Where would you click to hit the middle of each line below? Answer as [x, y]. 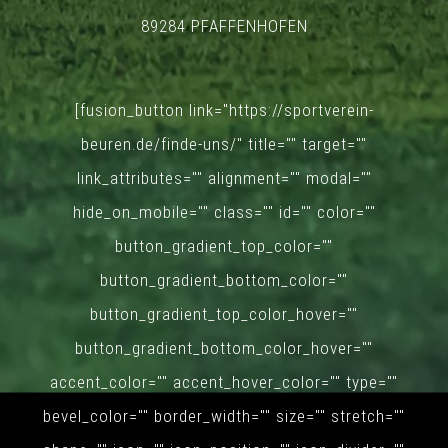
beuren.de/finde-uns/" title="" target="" [224, 143]
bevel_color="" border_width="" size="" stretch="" [224, 415]
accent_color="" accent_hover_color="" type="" [224, 381]
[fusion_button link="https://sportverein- [224, 109]
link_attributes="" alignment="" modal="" [224, 177]
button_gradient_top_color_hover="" [224, 313]
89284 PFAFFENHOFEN [224, 25]
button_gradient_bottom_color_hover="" [224, 347]
